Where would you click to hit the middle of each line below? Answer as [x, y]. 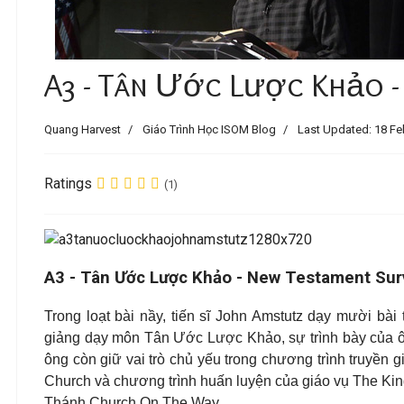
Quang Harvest [83, 129]
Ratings [68, 184]
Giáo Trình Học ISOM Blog [209, 129]
